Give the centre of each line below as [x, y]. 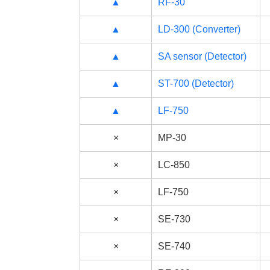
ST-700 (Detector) [196, 83]
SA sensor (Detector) [202, 56]
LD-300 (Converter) [199, 29]
